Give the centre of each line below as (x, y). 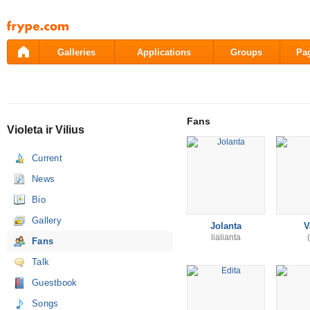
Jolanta (226, 226)
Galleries (77, 52)
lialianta (226, 237)
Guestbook (55, 283)
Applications (164, 52)
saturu (18, 44)
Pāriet (17, 22)
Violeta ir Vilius (46, 130)
